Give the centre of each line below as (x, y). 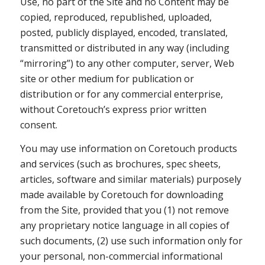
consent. (38, 125)
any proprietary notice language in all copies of (125, 225)
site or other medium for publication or (107, 79)
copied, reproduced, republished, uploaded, (116, 17)
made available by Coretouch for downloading (122, 194)
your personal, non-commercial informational (121, 256)
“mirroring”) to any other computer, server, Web (127, 64)
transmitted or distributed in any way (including (125, 48)
